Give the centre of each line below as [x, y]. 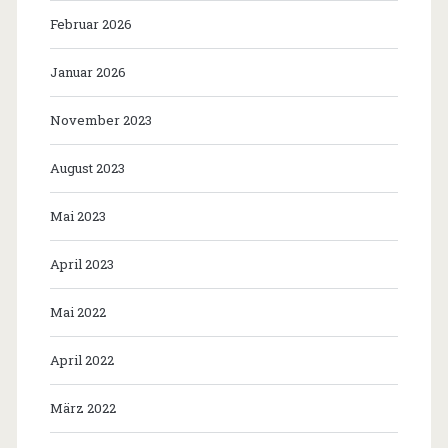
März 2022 [82, 408]
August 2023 [87, 168]
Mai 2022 [77, 312]
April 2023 [81, 264]
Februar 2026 [90, 24]
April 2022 [81, 360]
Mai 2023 [77, 216]
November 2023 [100, 120]
